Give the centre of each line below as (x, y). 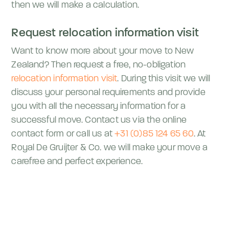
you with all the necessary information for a (99, 107)
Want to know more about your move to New (103, 51)
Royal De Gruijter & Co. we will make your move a (110, 148)
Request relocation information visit (105, 33)
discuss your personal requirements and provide (108, 93)
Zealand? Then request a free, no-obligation (99, 65)
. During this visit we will (164, 79)
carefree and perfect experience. (77, 162)
